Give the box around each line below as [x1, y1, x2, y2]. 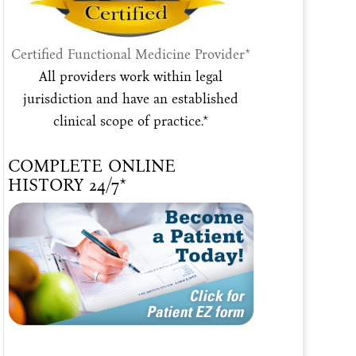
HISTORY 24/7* [7, 174, 127, 196]
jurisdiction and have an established [23, 91, 239, 108]
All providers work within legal [39, 68, 223, 86]
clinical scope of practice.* [53, 113, 209, 130]
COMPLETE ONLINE [7, 155, 176, 177]
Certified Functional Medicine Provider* [11, 46, 251, 64]
